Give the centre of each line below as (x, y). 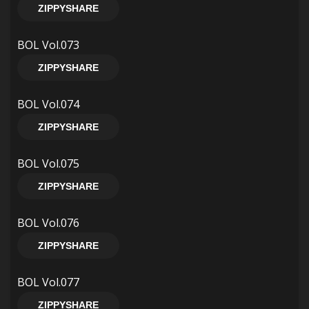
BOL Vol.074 (48, 104)
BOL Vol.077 (48, 282)
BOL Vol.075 (48, 163)
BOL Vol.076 (48, 223)
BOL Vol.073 (48, 45)
